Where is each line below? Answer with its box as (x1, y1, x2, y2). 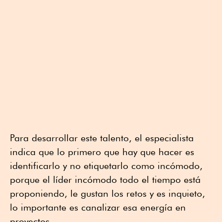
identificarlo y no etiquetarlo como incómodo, (10, 160, 203, 171)
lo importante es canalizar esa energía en (10, 201, 186, 213)
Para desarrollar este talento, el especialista (10, 132, 194, 143)
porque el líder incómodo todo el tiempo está (10, 173, 201, 185)
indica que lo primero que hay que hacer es (10, 146, 194, 157)
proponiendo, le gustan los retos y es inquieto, (10, 187, 205, 199)
